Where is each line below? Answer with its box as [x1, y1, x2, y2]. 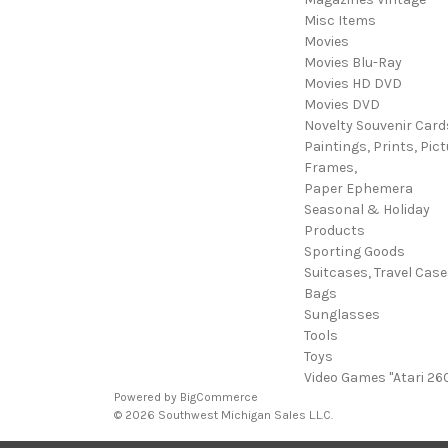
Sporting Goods [303, 242, 405, 260]
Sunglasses [303, 305, 380, 323]
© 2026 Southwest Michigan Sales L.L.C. [114, 407, 333, 422]
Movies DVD [303, 95, 380, 113]
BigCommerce [180, 389, 258, 404]
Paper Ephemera [303, 179, 413, 197]
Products [303, 221, 365, 239]
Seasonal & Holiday [303, 200, 430, 218]
